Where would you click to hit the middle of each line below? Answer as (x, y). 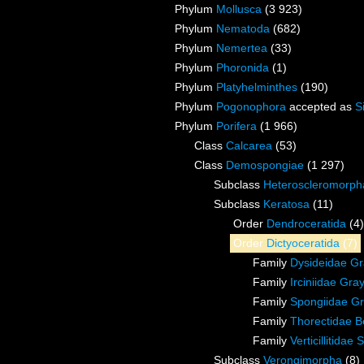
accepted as (321, 107)
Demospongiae (265, 165)
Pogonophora (251, 107)
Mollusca (239, 9)
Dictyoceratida (303, 243)
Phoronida (243, 68)
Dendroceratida (306, 224)
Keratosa (286, 204)
